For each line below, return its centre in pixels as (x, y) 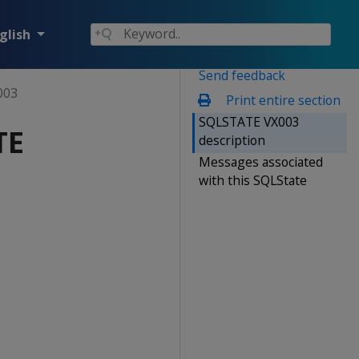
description (232, 140)
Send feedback (242, 75)
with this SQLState (253, 180)
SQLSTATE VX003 (249, 121)
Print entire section (281, 100)
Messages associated (261, 161)
